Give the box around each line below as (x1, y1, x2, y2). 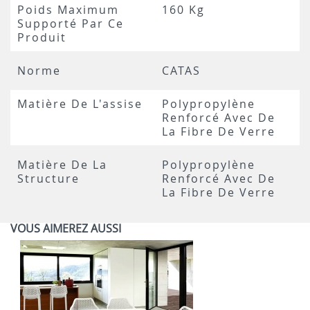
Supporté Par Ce (17, 16, 124, 31)
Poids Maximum (17, 2, 119, 17)
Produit (17, 30, 66, 45)
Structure (17, 171, 80, 186)
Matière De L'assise (17, 96, 143, 111)
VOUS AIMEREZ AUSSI (10, 221, 121, 236)
